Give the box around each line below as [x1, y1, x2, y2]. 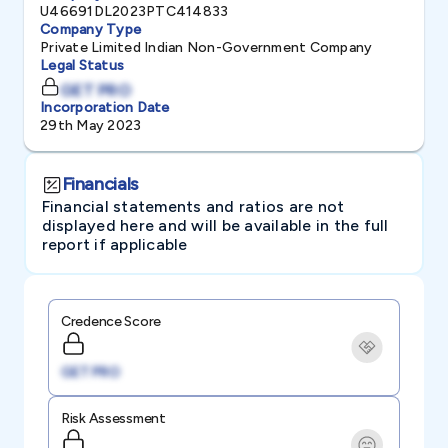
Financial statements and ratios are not [41, 196, 345, 216]
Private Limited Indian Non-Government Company [40, 39, 373, 56]
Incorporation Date [40, 99, 170, 116]
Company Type [40, 21, 141, 38]
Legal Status [40, 57, 124, 74]
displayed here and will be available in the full [41, 215, 389, 235]
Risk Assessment [61, 410, 166, 427]
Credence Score [61, 313, 162, 330]
